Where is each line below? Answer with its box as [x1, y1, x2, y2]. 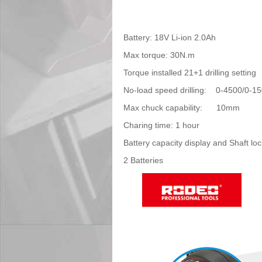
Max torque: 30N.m [123, 50, 195, 60]
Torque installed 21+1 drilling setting [123, 67, 257, 77]
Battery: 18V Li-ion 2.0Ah [123, 32, 216, 42]
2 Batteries [123, 155, 164, 165]
